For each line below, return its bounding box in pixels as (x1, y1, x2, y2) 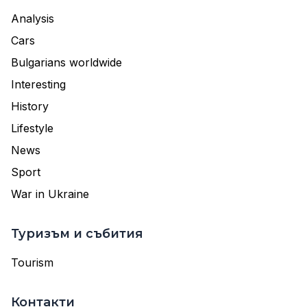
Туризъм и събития (11, 226, 143, 241)
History (11, 99, 49, 113)
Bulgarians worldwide (11, 56, 122, 69)
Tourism (11, 256, 53, 269)
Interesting (11, 77, 66, 91)
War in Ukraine (11, 187, 89, 201)
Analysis (11, 12, 54, 25)
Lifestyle (11, 121, 53, 135)
